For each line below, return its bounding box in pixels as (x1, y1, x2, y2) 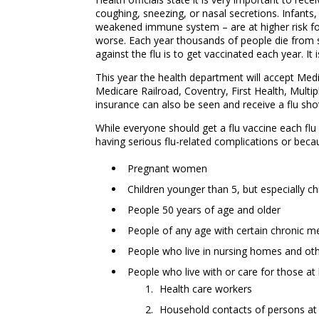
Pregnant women (127, 162, 208, 175)
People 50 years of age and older (127, 203, 281, 216)
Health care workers (159, 282, 253, 296)
